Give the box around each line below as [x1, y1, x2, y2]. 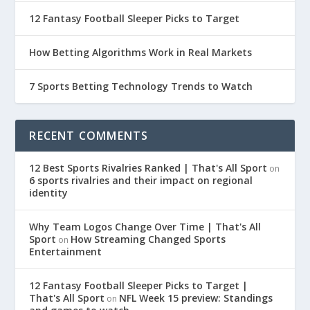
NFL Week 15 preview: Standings [119, 291, 273, 304]
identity [29, 186, 69, 199]
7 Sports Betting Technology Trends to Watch [29, 80, 253, 93]
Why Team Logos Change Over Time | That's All [29, 220, 262, 233]
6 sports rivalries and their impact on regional [29, 174, 253, 187]
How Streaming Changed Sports [71, 232, 226, 246]
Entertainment [29, 245, 102, 258]
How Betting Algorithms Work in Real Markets [29, 46, 253, 59]
